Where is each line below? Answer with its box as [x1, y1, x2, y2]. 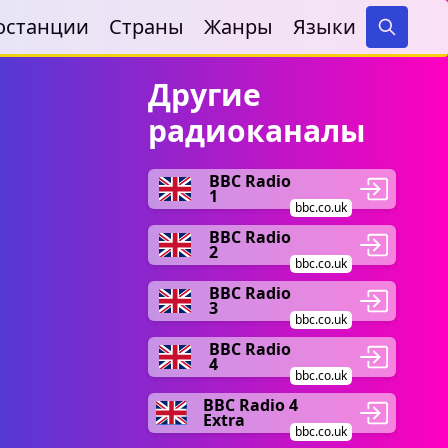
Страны [109, 13, 184, 40]
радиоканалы [148, 110, 366, 151]
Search [386, 36, 432, 55]
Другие [148, 74, 261, 115]
